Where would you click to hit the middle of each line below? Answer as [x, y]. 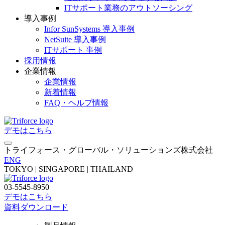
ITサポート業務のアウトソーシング [128, 8]
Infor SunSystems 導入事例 [89, 29]
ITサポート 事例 [73, 50]
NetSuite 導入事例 [75, 39]
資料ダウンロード [36, 207]
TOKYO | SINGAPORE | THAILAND [69, 169]
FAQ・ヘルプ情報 [76, 103]
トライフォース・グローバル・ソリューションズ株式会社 [108, 150]
